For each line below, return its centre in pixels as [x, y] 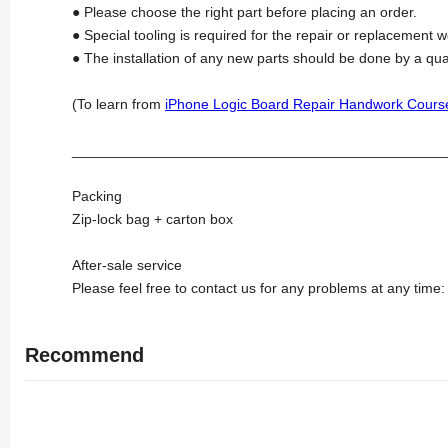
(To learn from [118, 103]
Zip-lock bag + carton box [152, 218]
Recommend [84, 354]
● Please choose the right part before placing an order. [244, 11]
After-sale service [127, 264]
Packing [97, 195]
